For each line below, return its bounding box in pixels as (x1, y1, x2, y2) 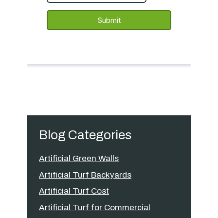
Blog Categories (39, 128, 131, 142)
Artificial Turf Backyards (39, 170, 131, 180)
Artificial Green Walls (39, 154, 119, 163)
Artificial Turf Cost (39, 186, 109, 196)
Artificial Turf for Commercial (39, 202, 150, 212)
